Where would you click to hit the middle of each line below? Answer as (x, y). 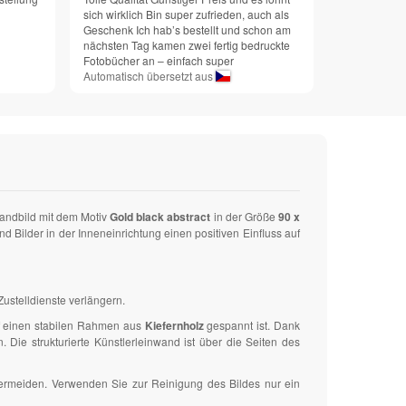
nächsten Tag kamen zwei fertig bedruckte (186, 45)
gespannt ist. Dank (252, 325)
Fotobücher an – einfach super (158, 61)
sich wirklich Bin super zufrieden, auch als (186, 14)
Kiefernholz (174, 326)
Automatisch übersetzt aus (149, 76)
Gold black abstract (160, 217)
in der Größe (244, 217)
